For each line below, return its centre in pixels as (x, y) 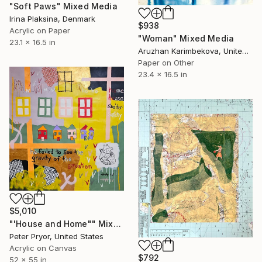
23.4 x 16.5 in (163, 74)
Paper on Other (166, 62)
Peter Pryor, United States (56, 237)
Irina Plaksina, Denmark (52, 18)
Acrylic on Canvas (43, 248)
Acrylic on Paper (40, 30)
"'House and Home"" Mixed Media (117, 224)
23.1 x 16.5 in (32, 42)
